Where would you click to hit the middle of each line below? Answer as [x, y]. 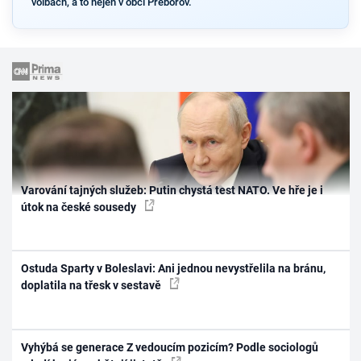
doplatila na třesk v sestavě [93, 286]
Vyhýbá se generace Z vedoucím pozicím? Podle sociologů [170, 347]
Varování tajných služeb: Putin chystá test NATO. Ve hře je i [172, 190]
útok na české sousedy [80, 207]
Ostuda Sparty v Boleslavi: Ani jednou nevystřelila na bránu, [174, 269]
